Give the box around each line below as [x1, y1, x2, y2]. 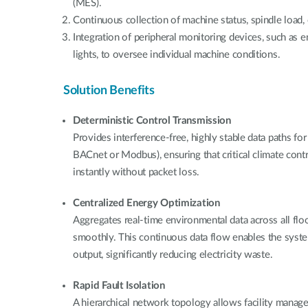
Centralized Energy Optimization [73, 197, 220, 208]
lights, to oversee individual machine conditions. [73, 49, 280, 60]
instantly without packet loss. [73, 166, 199, 177]
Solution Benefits [63, 84, 155, 97]
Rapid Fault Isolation [73, 280, 165, 291]
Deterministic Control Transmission [73, 115, 231, 126]
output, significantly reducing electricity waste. [73, 249, 273, 260]
